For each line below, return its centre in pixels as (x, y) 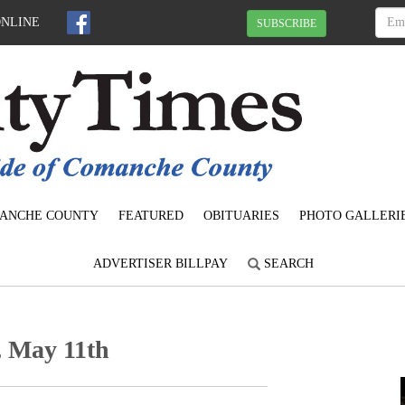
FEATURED (151, 216)
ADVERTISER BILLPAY (160, 264)
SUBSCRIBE (287, 23)
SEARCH (287, 264)
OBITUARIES (241, 216)
